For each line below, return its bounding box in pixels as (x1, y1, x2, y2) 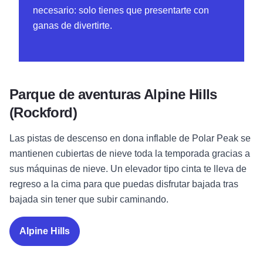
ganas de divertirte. (33, 21, 112, 31)
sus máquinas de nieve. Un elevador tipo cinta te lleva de (9, 164, 247, 174)
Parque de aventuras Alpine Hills (9, 86, 217, 103)
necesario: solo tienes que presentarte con (33, 5, 209, 16)
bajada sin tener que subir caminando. (9, 194, 168, 205)
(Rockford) (9, 104, 77, 121)
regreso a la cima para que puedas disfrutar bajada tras (9, 179, 238, 190)
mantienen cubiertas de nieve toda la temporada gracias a (9, 149, 250, 159)
